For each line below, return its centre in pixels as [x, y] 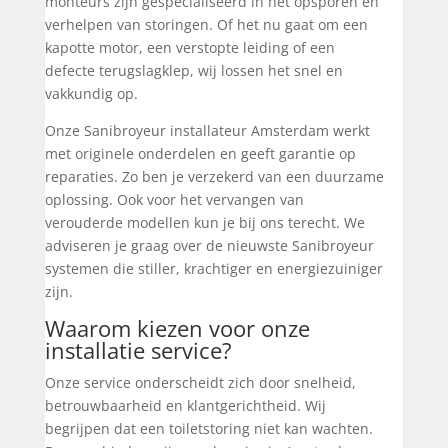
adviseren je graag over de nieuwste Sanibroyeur [209, 245]
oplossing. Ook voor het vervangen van [174, 199]
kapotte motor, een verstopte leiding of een [189, 47]
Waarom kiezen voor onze [177, 327]
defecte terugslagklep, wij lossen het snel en [193, 70]
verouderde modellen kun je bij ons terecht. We [204, 222]
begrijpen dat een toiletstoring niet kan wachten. [208, 428]
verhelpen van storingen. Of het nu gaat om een [206, 24]
